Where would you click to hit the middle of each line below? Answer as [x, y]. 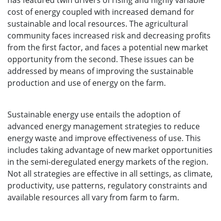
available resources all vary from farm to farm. [93, 197]
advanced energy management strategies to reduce [104, 126]
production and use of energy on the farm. [87, 83]
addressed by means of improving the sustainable [100, 71]
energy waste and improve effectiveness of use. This [104, 138]
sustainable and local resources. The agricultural [98, 24]
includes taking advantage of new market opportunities [110, 150]
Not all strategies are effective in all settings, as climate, [110, 174]
